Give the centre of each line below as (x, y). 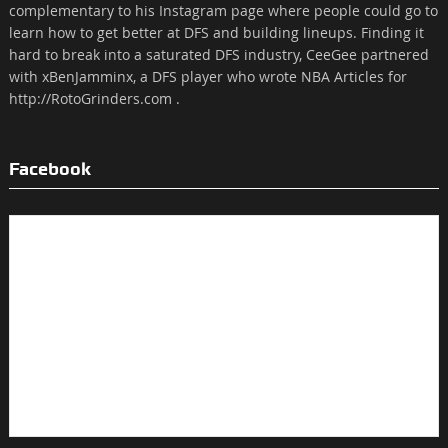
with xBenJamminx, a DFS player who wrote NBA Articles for (207, 76)
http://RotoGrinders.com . (94, 98)
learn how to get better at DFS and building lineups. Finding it (216, 32)
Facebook (49, 168)
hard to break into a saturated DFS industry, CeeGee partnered (218, 54)
